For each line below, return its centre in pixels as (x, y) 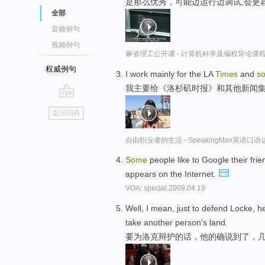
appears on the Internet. (172, 174)
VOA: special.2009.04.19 (165, 188)
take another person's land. (177, 223)
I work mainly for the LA (170, 74)
